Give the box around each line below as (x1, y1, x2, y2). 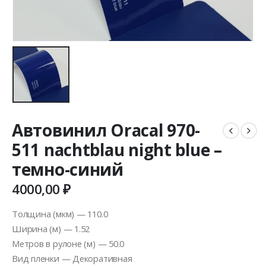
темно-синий (12, 158, 123, 181)
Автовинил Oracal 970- (12, 119, 201, 142)
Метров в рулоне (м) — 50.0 (12, 237, 125, 250)
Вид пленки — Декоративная (12, 252, 132, 265)
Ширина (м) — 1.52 (12, 223, 90, 235)
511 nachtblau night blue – (12, 138, 222, 161)
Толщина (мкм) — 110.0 (12, 208, 108, 220)
